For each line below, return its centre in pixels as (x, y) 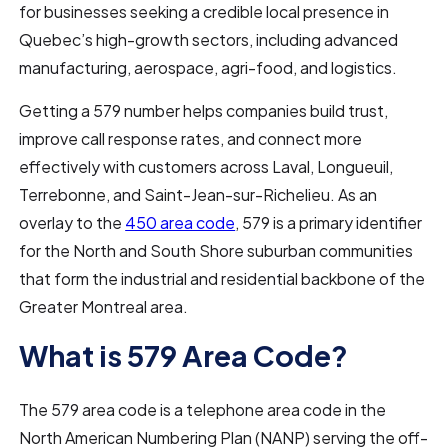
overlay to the (72, 222)
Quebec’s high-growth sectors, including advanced (209, 39)
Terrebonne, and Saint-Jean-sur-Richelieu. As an (198, 194)
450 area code (180, 222)
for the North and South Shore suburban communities (216, 250)
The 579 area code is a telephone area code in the (203, 409)
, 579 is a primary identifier (329, 222)
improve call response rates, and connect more (191, 138)
